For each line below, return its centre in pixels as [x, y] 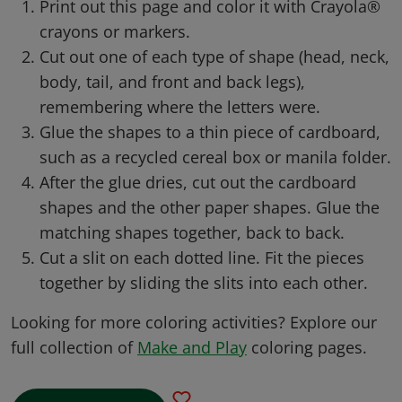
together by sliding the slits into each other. [204, 283]
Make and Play [192, 348]
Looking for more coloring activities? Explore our [194, 323]
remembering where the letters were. [180, 107]
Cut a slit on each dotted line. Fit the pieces [202, 258]
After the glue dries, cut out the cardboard [198, 183]
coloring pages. [307, 348]
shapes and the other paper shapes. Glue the [210, 208]
